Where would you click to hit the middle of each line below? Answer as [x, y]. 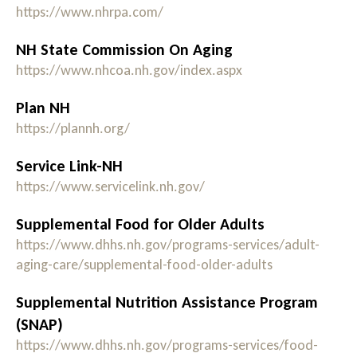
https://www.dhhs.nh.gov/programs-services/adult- [168, 245]
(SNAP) [39, 325]
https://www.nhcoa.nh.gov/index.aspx [129, 71]
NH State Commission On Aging [124, 50]
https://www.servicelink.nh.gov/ [110, 187]
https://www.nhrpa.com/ [90, 12]
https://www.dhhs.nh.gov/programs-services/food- [167, 345]
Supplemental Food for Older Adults [140, 224]
